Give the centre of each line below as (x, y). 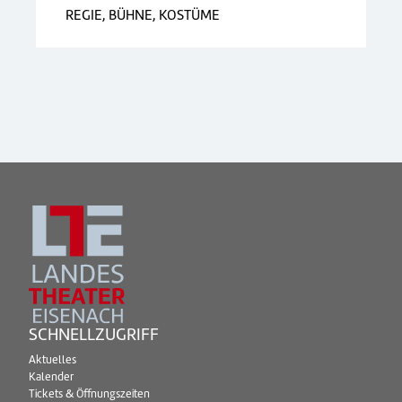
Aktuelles (52, 359)
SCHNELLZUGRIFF (94, 334)
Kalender (51, 376)
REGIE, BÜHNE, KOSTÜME (143, 16)
